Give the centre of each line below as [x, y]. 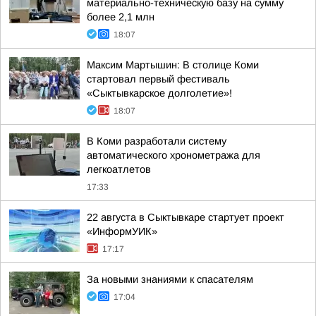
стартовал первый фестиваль [158, 79]
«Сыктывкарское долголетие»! [159, 93]
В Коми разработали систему [157, 141]
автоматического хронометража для [174, 155]
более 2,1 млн [121, 17]
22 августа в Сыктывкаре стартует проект [186, 217]
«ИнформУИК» [122, 231]
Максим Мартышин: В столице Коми [173, 65]
